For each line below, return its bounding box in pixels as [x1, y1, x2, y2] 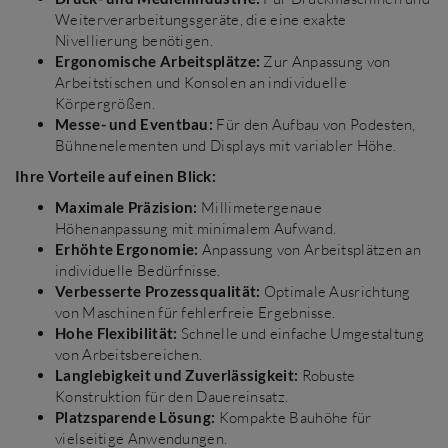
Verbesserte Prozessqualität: [55, 282, 261, 300]
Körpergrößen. [55, 94, 155, 113]
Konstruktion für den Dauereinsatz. [55, 387, 289, 406]
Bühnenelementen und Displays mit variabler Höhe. [55, 136, 397, 155]
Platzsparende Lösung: [55, 408, 216, 426]
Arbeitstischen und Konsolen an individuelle [55, 73, 347, 92]
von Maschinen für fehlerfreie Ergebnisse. [55, 303, 336, 322]
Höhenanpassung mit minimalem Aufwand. [55, 219, 337, 238]
